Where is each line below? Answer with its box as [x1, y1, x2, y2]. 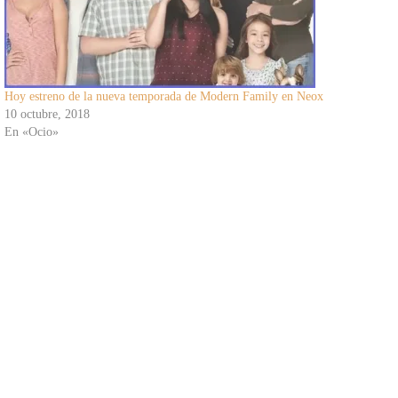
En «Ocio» [4, 124, 59, 139]
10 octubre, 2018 [4, 107, 90, 121]
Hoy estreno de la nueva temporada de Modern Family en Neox [4, 89, 323, 103]
